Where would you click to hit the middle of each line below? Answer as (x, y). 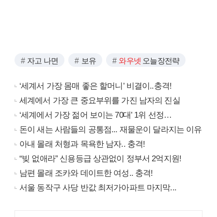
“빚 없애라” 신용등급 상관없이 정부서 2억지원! (101, 159)
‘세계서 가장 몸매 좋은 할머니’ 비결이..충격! (96, 86)
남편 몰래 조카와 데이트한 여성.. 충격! (86, 173)
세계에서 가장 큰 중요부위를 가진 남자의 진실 (100, 101)
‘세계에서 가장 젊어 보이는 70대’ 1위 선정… (96, 115)
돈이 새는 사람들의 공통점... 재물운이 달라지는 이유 (111, 130)
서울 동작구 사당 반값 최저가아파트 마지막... (98, 188)
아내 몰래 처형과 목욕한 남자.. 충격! (82, 144)
